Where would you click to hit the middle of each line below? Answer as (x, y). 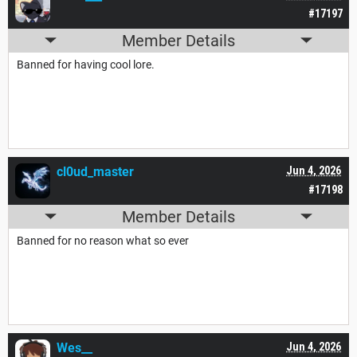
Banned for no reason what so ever (104, 240)
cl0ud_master (95, 171)
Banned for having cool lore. (87, 64)
